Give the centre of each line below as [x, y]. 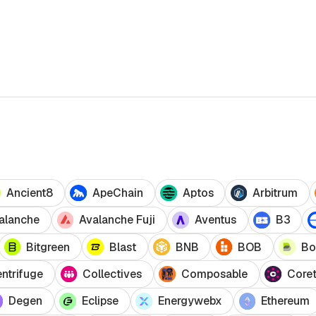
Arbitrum [275, 193]
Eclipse [100, 301]
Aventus [215, 220]
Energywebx [190, 301]
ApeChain [117, 193]
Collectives [113, 274]
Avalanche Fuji [117, 220]
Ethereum [286, 301]
